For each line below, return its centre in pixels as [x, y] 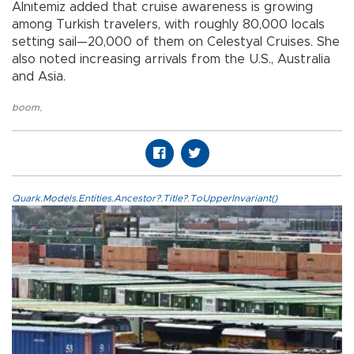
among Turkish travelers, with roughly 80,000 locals [168, 25]
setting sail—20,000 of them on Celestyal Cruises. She [176, 42]
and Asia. [39, 77]
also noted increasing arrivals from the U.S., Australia [171, 60]
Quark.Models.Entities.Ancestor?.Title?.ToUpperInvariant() [145, 199]
